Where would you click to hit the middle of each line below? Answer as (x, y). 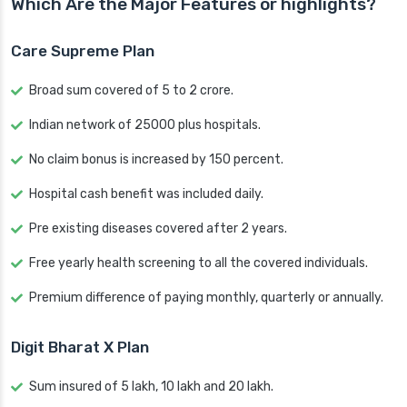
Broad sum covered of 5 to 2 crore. (131, 91)
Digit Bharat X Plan (80, 347)
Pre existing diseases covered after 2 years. (158, 229)
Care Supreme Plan (83, 51)
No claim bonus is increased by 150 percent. (156, 160)
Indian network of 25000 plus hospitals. (145, 125)
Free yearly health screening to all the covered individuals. (199, 263)
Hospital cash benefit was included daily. (146, 194)
